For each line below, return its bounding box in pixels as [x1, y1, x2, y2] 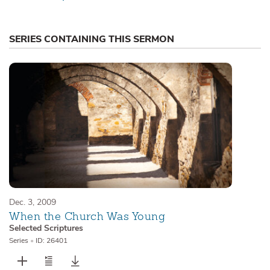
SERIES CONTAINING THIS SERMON [9, 32, 174, 46]
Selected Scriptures [9, 222, 83, 234]
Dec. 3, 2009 [9, 196, 56, 208]
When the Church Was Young [9, 209, 166, 224]
